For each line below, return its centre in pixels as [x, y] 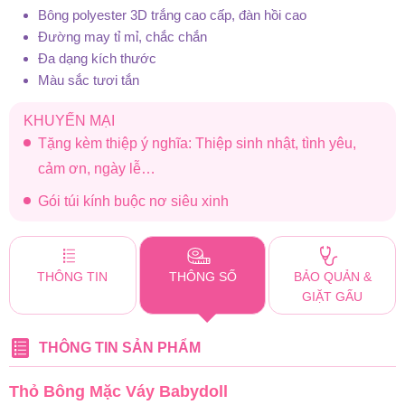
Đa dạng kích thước [97, 58]
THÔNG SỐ [202, 276]
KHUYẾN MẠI [69, 120]
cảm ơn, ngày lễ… [97, 168]
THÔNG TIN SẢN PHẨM [120, 347]
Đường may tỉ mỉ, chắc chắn [122, 36]
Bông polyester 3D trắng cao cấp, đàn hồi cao [172, 14]
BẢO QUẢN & [332, 276]
